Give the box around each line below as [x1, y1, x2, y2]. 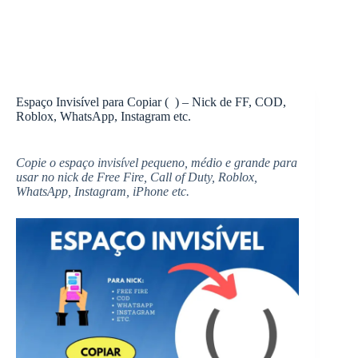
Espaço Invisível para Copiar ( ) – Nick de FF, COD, [16, 95, 286, 109]
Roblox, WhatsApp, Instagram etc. [16, 109, 191, 123]
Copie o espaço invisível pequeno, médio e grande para [16, 156, 297, 169]
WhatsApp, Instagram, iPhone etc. [16, 185, 189, 198]
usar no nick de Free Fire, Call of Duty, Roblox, [16, 170, 257, 184]
